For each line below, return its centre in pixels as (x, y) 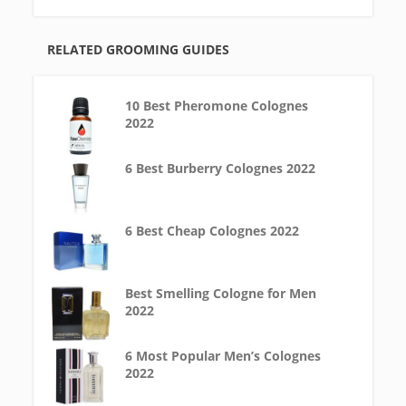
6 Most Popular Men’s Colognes (222, 356)
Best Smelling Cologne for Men (220, 293)
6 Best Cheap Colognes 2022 (212, 231)
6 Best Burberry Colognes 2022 (220, 168)
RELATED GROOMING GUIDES (138, 49)
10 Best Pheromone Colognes (216, 106)
